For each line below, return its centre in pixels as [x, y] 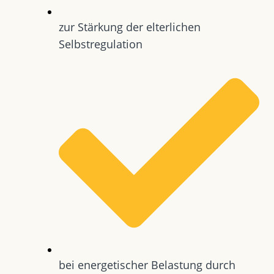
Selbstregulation [101, 44]
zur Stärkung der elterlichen [130, 27]
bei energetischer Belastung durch [147, 265]
